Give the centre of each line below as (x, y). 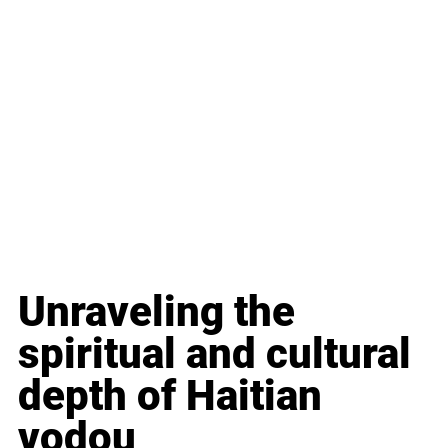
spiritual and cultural (219, 353)
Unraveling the (161, 311)
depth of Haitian (175, 395)
